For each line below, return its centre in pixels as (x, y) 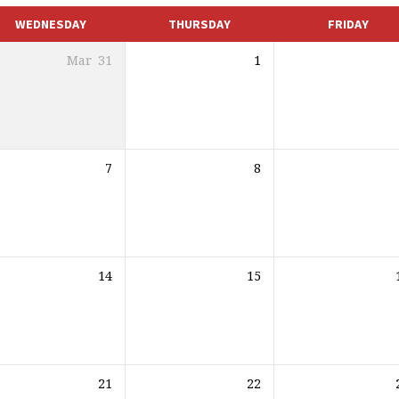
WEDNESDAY (50, 24)
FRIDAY (348, 24)
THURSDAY (199, 24)
